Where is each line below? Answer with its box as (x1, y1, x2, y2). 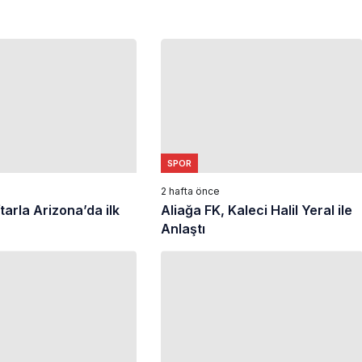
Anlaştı (160, 221, 205, 238)
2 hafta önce (160, 185, 220, 198)
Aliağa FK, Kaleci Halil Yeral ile (160, 202, 352, 219)
